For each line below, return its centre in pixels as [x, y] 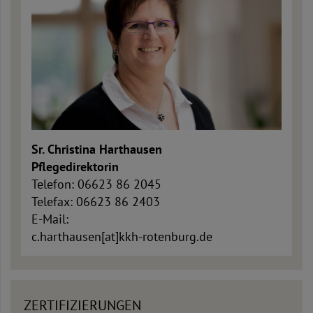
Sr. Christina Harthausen [97, 150]
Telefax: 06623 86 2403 [96, 202]
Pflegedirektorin [75, 167]
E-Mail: [52, 219]
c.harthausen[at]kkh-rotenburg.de [122, 237]
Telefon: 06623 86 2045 [96, 184]
